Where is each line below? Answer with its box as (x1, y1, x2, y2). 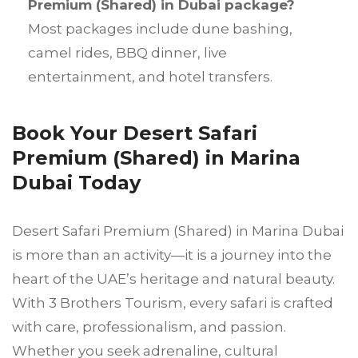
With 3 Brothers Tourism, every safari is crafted (12, 295, 333, 312)
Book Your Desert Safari (12, 121, 257, 145)
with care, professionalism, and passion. (12, 319, 286, 336)
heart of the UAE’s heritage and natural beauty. (12, 271, 335, 288)
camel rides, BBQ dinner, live (28, 45, 227, 62)
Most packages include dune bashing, (28, 21, 292, 38)
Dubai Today (12, 171, 141, 195)
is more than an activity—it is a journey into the (12, 247, 332, 264)
